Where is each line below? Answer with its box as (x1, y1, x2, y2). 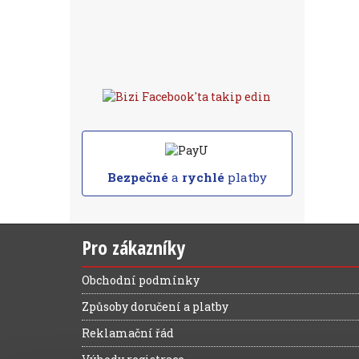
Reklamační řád (82, 325, 174, 341)
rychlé (181, 168, 224, 185)
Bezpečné (107, 168, 168, 185)
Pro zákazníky (82, 233, 185, 260)
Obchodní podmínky (82, 272, 200, 288)
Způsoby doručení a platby (82, 298, 228, 314)
